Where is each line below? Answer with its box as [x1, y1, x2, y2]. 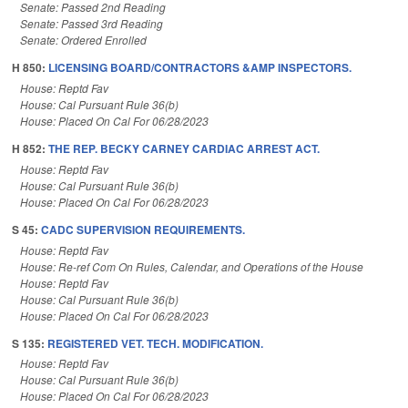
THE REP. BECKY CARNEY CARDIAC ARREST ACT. [48, 140, 320, 158]
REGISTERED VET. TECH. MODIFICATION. [47, 334, 263, 352]
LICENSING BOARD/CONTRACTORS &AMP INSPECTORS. [48, 59, 352, 76]
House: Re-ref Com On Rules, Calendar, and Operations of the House [20, 258, 363, 274]
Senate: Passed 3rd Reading [20, 15, 163, 32]
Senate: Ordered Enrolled [20, 32, 147, 48]
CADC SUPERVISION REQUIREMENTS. [41, 220, 245, 238]
